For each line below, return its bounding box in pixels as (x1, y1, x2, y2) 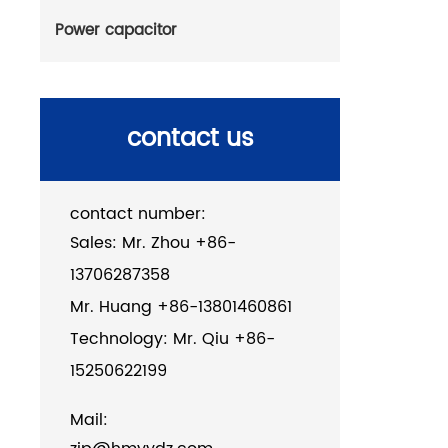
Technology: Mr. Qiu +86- (70, 326, 276, 353)
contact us (126, 119, 254, 160)
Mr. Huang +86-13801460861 (70, 294, 293, 321)
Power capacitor (55, 18, 178, 44)
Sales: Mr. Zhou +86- (70, 230, 237, 257)
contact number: (70, 201, 207, 228)
